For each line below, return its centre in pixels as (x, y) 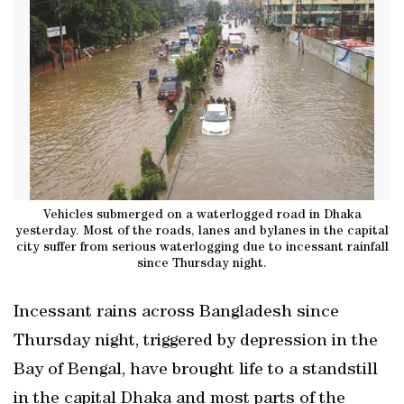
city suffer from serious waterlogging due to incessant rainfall (202, 248)
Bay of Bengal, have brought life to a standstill (196, 371)
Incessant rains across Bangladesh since (176, 313)
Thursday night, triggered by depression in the (196, 342)
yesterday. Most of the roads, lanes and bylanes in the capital (202, 231)
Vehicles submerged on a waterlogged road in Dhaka (202, 215)
